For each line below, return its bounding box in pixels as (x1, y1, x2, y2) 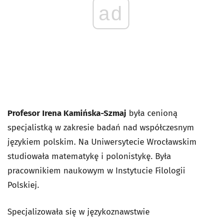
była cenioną (126, 108, 177, 118)
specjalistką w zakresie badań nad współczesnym (7, 122, 194, 133)
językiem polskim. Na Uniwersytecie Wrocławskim (7, 137, 197, 147)
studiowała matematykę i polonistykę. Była (7, 151, 171, 162)
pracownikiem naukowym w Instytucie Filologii (7, 166, 185, 176)
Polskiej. (7, 180, 39, 190)
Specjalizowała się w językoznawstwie (7, 207, 150, 217)
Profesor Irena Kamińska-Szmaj (7, 108, 126, 118)
